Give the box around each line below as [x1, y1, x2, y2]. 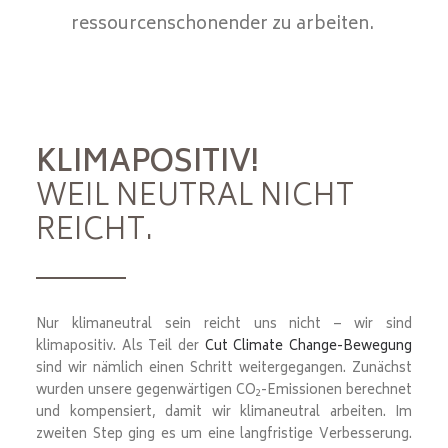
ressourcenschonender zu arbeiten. [70, 10, 374, 40]
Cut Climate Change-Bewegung [204, 336, 413, 359]
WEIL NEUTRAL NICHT [36, 173, 354, 224]
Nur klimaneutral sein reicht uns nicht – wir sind [36, 314, 412, 337]
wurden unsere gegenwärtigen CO [36, 380, 256, 403]
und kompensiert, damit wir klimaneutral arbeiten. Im [36, 402, 412, 425]
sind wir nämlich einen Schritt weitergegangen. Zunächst [36, 358, 412, 381]
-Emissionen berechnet [261, 380, 412, 403]
